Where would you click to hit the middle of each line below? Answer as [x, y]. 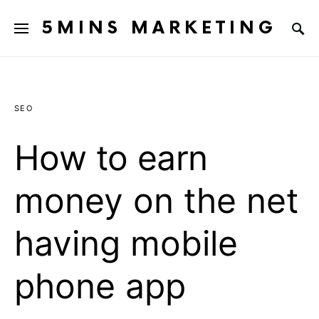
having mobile [126, 243]
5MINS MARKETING [159, 28]
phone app [100, 286]
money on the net [156, 200]
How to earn [111, 158]
